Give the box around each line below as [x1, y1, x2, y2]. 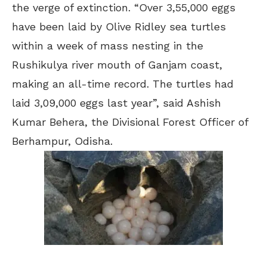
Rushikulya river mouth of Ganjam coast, [12, 58, 222, 71]
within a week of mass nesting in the [12, 39, 203, 52]
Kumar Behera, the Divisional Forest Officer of [12, 115, 248, 128]
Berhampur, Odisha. [12, 134, 113, 147]
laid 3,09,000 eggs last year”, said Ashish [12, 96, 221, 109]
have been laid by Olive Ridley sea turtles [12, 20, 226, 33]
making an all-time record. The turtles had [12, 77, 234, 90]
